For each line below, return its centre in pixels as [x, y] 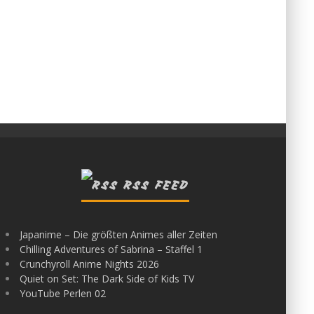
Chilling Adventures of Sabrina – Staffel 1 [111, 249]
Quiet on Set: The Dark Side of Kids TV [107, 279]
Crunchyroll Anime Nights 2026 [90, 264]
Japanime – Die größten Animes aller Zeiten [119, 234]
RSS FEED [157, 186]
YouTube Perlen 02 [63, 293]
